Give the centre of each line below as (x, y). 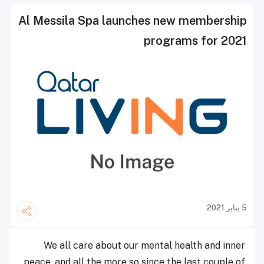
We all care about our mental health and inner (144, 246)
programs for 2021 (195, 41)
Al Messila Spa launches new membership (133, 21)
